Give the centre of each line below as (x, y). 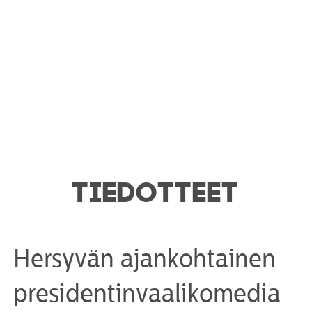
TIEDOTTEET (156, 189)
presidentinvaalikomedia (147, 294)
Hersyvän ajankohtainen (145, 259)
